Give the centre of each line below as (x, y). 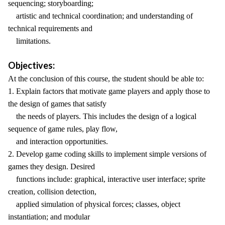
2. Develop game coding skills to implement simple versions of (107, 154)
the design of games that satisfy (57, 104)
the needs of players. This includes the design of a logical (102, 116)
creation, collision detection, (52, 192)
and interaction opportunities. (58, 141)
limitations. (29, 41)
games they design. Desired (51, 166)
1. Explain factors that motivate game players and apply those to (109, 91)
